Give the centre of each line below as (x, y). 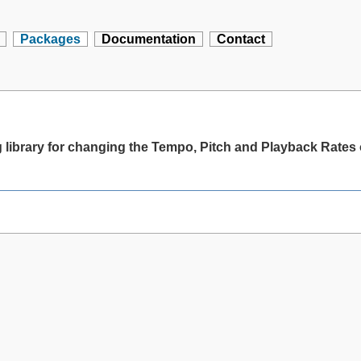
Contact (241, 39)
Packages (51, 39)
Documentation (149, 39)
